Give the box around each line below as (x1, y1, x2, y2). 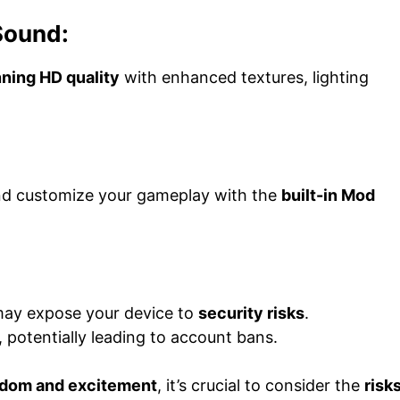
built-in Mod (281, 185, 375, 204)
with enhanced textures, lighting (120, 67, 369, 87)
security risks (198, 303, 304, 322)
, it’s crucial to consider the (157, 375, 364, 395)
